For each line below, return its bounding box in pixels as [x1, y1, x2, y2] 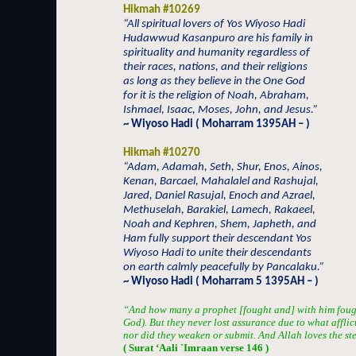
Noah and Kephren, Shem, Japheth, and [123, 219, 316, 230]
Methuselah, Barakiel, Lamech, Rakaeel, [123, 204, 315, 216]
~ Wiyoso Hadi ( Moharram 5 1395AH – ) [123, 276, 319, 288]
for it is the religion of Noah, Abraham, [123, 90, 309, 102]
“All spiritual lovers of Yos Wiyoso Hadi [123, 18, 305, 30]
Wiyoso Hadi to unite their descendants [123, 247, 311, 259]
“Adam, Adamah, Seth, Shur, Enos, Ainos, [123, 161, 323, 173]
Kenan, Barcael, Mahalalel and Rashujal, [123, 176, 319, 188]
